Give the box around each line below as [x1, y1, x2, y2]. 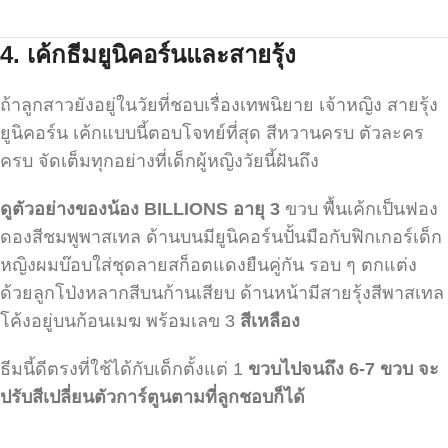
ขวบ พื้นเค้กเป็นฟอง [285, 198, 438, 219]
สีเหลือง [240, 310, 300, 331]
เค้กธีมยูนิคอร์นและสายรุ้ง [27, 40, 296, 68]
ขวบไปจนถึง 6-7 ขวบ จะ [248, 358, 439, 379]
